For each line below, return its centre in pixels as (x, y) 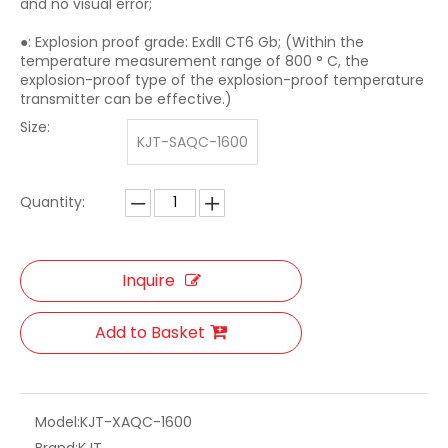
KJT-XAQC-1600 (136, 422)
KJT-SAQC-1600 (192, 142)
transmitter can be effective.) (126, 99)
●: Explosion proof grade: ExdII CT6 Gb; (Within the (192, 42)
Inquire (148, 281)
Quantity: (52, 202)
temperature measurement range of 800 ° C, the (194, 61)
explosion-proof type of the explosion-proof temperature (222, 80)
